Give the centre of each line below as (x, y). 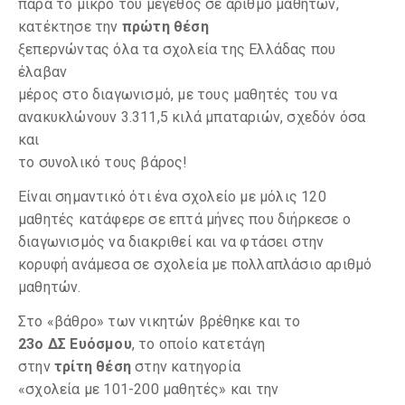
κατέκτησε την (70, 27)
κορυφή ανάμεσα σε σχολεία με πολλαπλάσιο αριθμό (195, 264)
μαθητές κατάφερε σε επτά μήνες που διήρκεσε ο (185, 219)
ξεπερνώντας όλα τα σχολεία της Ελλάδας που (177, 49)
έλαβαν (43, 72)
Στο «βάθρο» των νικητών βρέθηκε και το (160, 321)
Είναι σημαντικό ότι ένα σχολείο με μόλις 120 (172, 197)
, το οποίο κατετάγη (198, 344)
